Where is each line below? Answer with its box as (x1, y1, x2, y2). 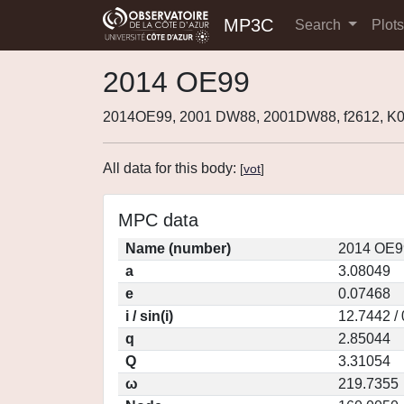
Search (295, 17, 344, 32)
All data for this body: (103, 161, 240, 176)
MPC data (118, 210, 198, 230)
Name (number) (125, 241, 231, 256)
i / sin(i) (125, 308, 173, 324)
